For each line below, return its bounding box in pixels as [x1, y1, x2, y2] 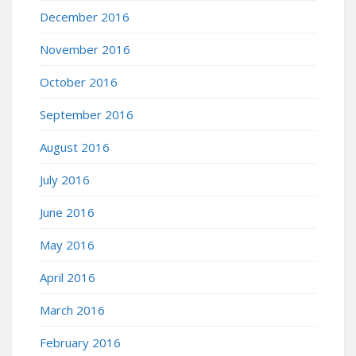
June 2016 [40, 203, 95, 220]
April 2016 [40, 269, 95, 285]
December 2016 [40, 8, 130, 25]
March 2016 [40, 301, 105, 318]
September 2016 [40, 106, 133, 122]
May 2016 [40, 236, 95, 253]
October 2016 [40, 73, 118, 90]
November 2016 [40, 41, 130, 57]
